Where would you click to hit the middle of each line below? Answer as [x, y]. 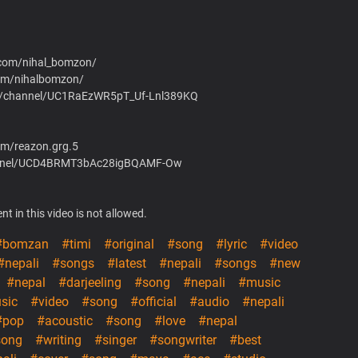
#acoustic [65, 320]
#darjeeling [90, 282]
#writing [58, 340]
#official [153, 301]
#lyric [231, 244]
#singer [115, 340]
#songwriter [183, 340]
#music [259, 282]
